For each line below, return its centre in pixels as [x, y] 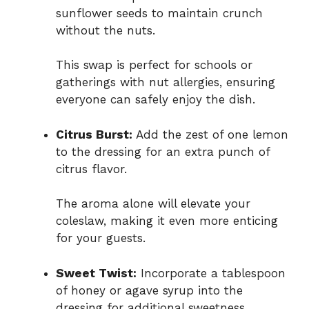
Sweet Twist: [96, 273]
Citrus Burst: [94, 134]
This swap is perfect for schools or [154, 65]
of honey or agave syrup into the [149, 290]
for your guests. [101, 238]
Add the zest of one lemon [210, 134]
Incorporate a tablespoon [211, 273]
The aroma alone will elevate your [153, 204]
